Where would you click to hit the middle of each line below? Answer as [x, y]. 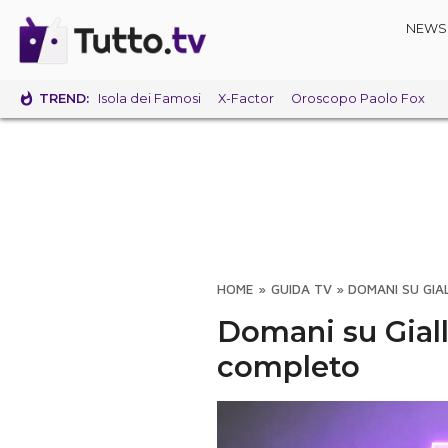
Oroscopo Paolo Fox [357, 99]
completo [288, 366]
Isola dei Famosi [149, 99]
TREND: [64, 98]
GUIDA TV [301, 289]
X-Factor [245, 99]
